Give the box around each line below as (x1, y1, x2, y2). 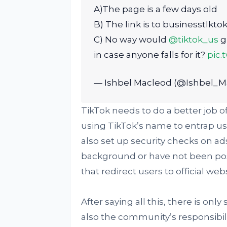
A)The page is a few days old (93, 4, 217, 14)
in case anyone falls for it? (93, 50, 207, 60)
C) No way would (93, 34, 169, 45)
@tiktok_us (168, 34, 218, 45)
